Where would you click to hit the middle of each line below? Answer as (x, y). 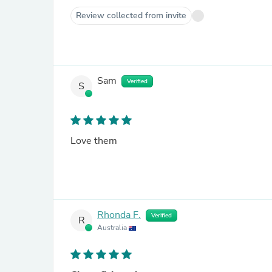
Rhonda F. (119, 215)
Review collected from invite (131, 15)
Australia (113, 228)
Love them (94, 141)
